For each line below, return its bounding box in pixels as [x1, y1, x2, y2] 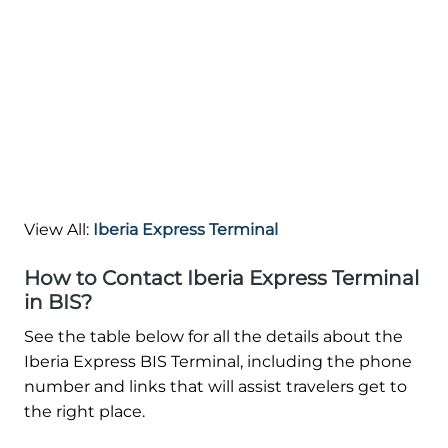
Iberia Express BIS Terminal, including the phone [24, 352, 412, 372]
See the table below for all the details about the [24, 327, 403, 347]
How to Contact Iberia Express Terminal [24, 266, 419, 291]
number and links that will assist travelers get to [24, 377, 407, 397]
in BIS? [24, 290, 92, 315]
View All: [24, 220, 93, 240]
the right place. [24, 402, 145, 422]
